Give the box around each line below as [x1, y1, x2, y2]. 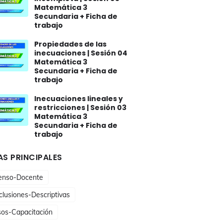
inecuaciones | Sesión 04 [34, 48, 127, 58]
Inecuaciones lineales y [34, 94, 123, 104]
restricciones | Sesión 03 [34, 103, 126, 112]
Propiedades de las [34, 39, 107, 49]
